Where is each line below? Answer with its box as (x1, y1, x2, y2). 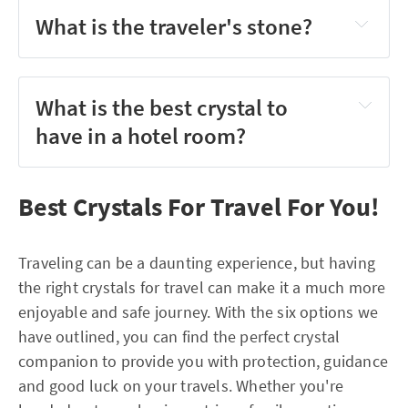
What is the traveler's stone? (36, 12, 313, 41)
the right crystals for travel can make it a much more (18, 277, 386, 299)
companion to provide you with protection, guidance (18, 351, 389, 372)
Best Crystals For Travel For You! (18, 190, 380, 224)
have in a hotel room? (36, 121, 247, 150)
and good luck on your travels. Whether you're (18, 375, 344, 397)
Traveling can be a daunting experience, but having (18, 252, 376, 274)
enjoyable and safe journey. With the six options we (18, 301, 379, 323)
